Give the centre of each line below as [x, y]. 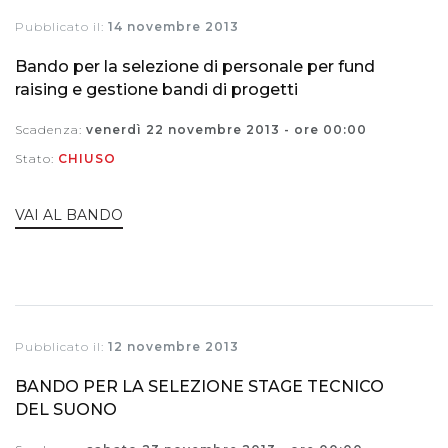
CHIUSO [87, 159]
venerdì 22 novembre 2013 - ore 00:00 [226, 130]
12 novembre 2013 [173, 346]
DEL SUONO [66, 409]
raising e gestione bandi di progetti [156, 90]
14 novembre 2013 [173, 27]
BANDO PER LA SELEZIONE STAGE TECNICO [199, 386]
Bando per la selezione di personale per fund [195, 67]
